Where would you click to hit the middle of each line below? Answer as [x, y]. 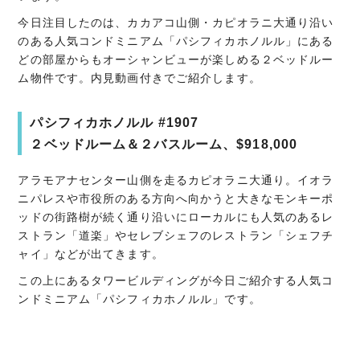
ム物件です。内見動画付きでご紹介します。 [139, 78]
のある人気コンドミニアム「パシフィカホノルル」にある [176, 41]
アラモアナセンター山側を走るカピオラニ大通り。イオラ [176, 180]
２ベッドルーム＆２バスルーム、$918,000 [164, 144]
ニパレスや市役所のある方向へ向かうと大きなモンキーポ [176, 198]
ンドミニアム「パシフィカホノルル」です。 [139, 299]
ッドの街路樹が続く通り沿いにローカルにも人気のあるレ [176, 217]
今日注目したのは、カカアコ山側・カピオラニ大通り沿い [176, 22]
